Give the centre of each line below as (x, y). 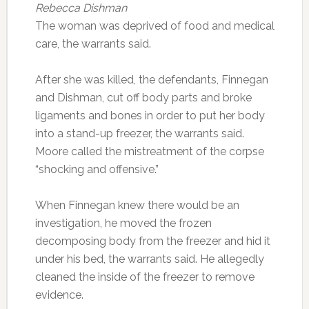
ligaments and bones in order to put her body (150, 115)
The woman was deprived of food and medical (154, 26)
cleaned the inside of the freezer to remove (144, 277)
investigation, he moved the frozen (123, 223)
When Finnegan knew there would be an (137, 205)
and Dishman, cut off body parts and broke (143, 97)
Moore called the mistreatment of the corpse (149, 151)
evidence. (59, 295)
